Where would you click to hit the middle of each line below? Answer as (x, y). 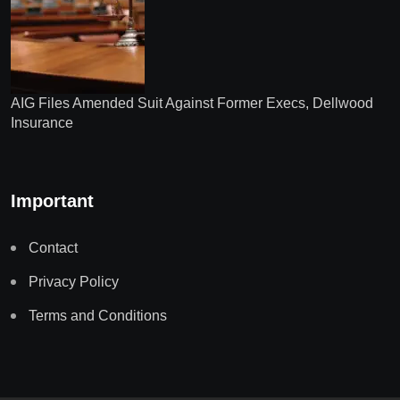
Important (52, 201)
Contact (53, 248)
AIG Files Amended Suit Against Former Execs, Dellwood (192, 104)
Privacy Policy (74, 282)
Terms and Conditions (98, 316)
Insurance (42, 123)
